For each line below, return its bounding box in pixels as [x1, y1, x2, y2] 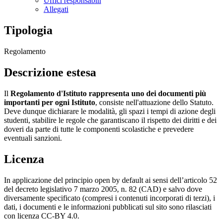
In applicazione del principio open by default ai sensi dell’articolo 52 [4, 175, 217, 184]
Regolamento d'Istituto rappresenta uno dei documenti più [10, 89, 206, 98]
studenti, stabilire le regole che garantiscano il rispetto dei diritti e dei [4, 115, 217, 124]
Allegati [44, 5, 68, 14]
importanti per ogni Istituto [4, 98, 95, 107]
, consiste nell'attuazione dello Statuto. [95, 98, 214, 107]
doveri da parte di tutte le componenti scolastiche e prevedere [4, 124, 194, 133]
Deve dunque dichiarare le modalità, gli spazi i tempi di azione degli [4, 107, 216, 115]
